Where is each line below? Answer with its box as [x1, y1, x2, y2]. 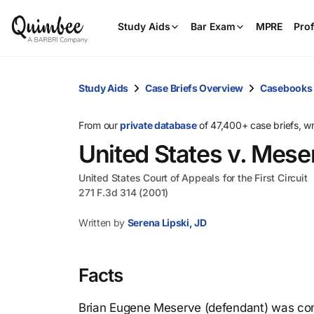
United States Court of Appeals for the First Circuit [78, 172, 308, 184]
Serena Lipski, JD [127, 217, 207, 228]
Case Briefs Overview [145, 81, 243, 94]
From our [78, 119, 121, 131]
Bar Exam [191, 20, 235, 32]
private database [120, 119, 197, 131]
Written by [78, 217, 125, 228]
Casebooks [260, 81, 313, 94]
